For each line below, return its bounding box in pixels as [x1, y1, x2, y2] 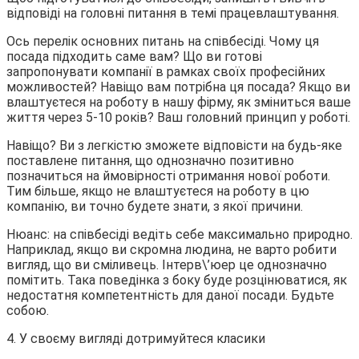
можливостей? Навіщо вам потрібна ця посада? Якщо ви [6, 79, 350, 95]
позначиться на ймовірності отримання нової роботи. [6, 167, 330, 184]
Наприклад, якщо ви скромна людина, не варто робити [6, 241, 337, 257]
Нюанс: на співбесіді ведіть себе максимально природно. [6, 226, 353, 242]
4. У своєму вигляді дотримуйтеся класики [6, 330, 265, 346]
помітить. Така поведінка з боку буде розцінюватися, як [6, 272, 347, 288]
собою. [6, 302, 49, 318]
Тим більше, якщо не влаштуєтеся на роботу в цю [6, 183, 309, 199]
